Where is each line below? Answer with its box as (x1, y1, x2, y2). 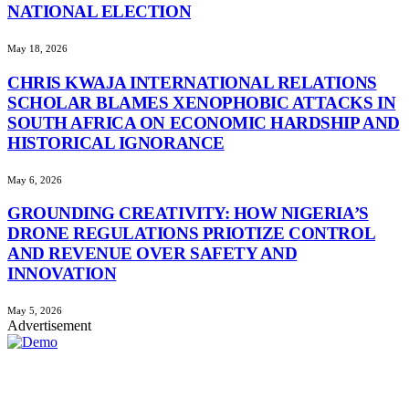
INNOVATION (7, 264, 117, 284)
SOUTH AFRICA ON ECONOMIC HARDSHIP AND (7, 112, 400, 132)
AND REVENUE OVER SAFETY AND (7, 244, 298, 264)
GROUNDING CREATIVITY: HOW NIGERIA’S (7, 204, 369, 224)
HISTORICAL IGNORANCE (7, 132, 225, 152)
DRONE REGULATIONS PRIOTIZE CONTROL (7, 224, 376, 244)
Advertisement (7, 317, 91, 333)
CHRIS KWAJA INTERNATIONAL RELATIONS (7, 72, 377, 92)
